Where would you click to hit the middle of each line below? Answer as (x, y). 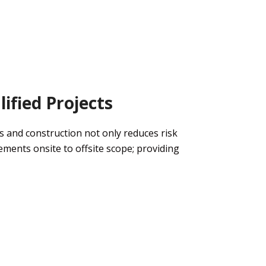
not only (103, 133)
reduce (137, 133)
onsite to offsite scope (82, 148)
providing (157, 148)
